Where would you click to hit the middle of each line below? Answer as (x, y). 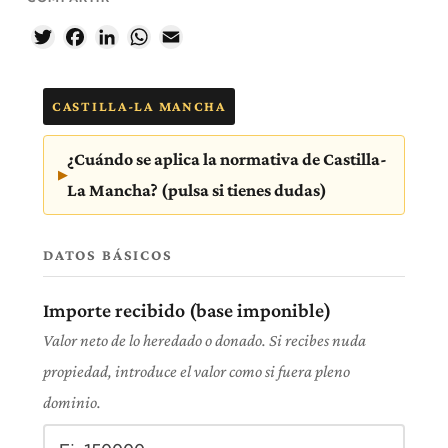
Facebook (117, 37)
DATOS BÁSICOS (108, 255)
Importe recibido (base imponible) (187, 310)
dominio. (72, 403)
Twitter (79, 37)
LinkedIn (148, 37)
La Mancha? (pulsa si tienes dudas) (197, 190)
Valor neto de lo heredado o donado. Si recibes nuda (204, 341)
